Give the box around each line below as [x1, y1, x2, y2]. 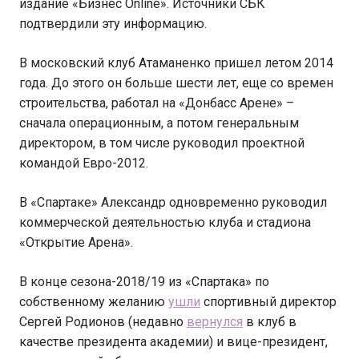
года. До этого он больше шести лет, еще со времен [19, 75, 333, 91]
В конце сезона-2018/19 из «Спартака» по [19, 274, 269, 290]
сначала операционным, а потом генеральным [19, 115, 299, 131]
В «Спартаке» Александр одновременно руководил [19, 195, 327, 211]
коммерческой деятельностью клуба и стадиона [19, 215, 311, 231]
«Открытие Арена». [19, 235, 133, 251]
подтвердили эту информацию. [19, 16, 207, 32]
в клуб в [243, 314, 296, 330]
